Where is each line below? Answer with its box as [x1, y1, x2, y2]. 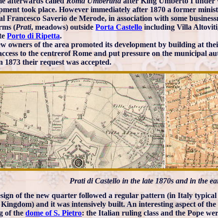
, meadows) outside [31, 22, 96, 31]
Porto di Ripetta [7, 31, 60, 40]
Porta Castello [95, 22, 143, 31]
